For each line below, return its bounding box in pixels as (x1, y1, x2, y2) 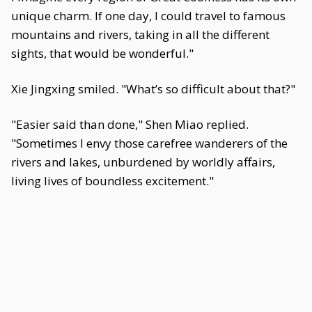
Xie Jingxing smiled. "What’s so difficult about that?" (11, 81, 295, 97)
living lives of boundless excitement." (11, 173, 214, 189)
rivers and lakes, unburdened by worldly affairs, (11, 154, 275, 170)
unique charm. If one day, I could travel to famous (11, 8, 286, 24)
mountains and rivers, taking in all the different (11, 26, 270, 42)
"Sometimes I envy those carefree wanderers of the (11, 135, 288, 151)
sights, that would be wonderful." (11, 45, 194, 61)
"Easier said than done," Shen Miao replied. (11, 116, 249, 132)
